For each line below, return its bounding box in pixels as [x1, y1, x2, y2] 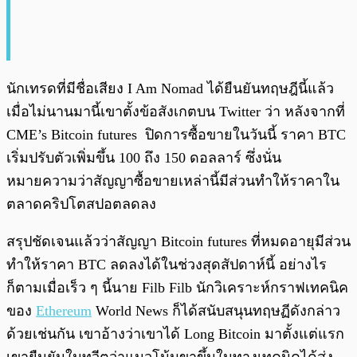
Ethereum [36, 303, 92, 320]
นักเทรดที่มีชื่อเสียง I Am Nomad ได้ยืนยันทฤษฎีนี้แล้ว [6, 80, 334, 97]
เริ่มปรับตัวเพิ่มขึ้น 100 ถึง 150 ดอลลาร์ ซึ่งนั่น [6, 150, 281, 167]
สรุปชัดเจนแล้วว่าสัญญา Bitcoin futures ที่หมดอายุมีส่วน [6, 233, 351, 250]
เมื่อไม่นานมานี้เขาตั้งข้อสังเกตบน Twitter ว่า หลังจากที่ [6, 104, 345, 120]
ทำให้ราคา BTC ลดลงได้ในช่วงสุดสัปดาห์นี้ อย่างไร [6, 257, 327, 273]
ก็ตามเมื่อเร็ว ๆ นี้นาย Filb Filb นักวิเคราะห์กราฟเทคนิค [6, 280, 348, 296]
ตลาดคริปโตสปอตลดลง [6, 196, 156, 213]
